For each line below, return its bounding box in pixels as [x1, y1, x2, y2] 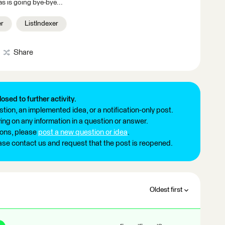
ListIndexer [25, 20, 58, 28]
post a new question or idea [38, 129, 128, 137]
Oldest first [150, 186, 182, 194]
